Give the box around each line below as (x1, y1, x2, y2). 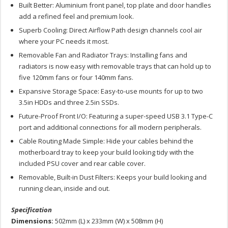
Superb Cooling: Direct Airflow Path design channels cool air (19, 25, 203, 35)
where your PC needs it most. (19, 37, 109, 46)
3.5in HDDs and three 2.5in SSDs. (19, 98, 120, 107)
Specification (11, 205, 52, 215)
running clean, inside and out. (19, 184, 110, 193)
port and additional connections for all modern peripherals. (19, 123, 202, 132)
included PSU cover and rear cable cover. (19, 159, 146, 168)
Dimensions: (11, 216, 54, 226)
